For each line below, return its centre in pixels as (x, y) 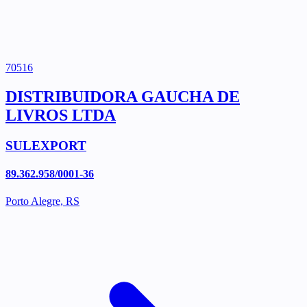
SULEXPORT (46, 146)
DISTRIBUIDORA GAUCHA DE (123, 97)
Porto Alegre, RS (42, 201)
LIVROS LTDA (61, 115)
